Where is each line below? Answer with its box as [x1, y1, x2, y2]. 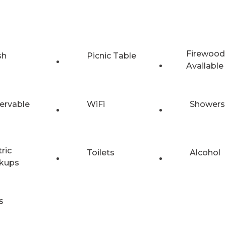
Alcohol [190, 147, 220, 157]
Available [186, 61, 223, 71]
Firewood [186, 48, 225, 59]
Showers [190, 99, 225, 109]
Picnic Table [87, 50, 136, 61]
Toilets [87, 147, 115, 157]
